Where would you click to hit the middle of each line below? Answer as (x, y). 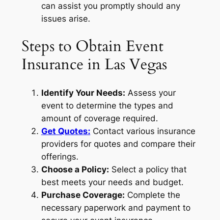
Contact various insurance (143, 131)
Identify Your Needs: (83, 93)
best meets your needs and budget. (112, 182)
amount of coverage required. (99, 119)
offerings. (60, 157)
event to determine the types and (107, 106)
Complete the (152, 195)
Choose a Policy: (75, 170)
